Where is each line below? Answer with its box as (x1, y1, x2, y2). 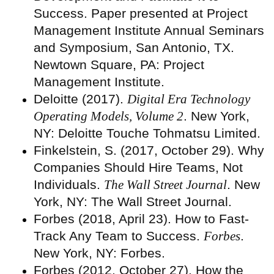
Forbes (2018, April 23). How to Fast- (34, 212, 249, 226)
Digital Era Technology (127, 92, 250, 107)
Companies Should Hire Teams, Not (34, 160, 243, 175)
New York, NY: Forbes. (34, 246, 165, 261)
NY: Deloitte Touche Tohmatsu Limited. (34, 126, 261, 141)
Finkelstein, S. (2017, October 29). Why (34, 143, 264, 158)
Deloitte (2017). (34, 92, 127, 106)
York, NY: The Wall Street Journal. (34, 194, 232, 209)
